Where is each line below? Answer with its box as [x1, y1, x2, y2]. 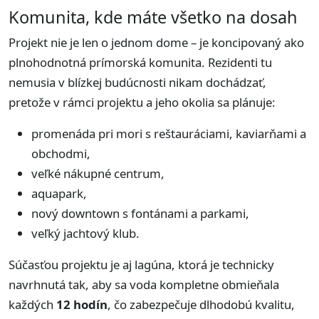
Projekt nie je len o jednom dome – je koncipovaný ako [9, 34, 304, 51]
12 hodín [56, 296, 108, 313]
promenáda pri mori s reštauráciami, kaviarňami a [31, 125, 306, 142]
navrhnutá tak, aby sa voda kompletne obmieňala [9, 276, 279, 293]
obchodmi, [31, 145, 90, 162]
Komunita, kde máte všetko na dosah [9, 6, 298, 29]
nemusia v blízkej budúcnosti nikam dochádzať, [9, 74, 266, 91]
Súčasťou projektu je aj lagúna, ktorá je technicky [9, 256, 274, 273]
